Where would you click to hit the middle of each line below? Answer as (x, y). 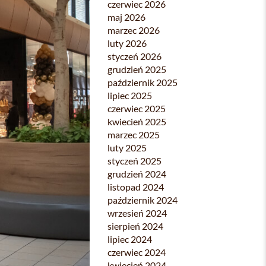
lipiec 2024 (130, 239)
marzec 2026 (134, 30)
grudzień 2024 (137, 174)
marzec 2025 (134, 134)
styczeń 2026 (134, 56)
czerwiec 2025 (137, 108)
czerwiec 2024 (137, 252)
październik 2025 (142, 82)
